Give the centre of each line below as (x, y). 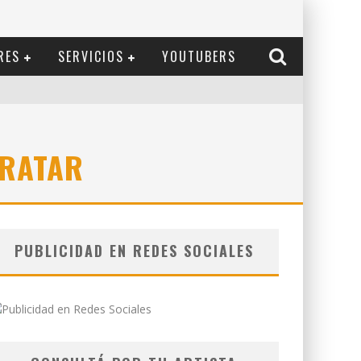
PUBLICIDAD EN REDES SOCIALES (134, 251)
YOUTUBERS (199, 56)
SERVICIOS (91, 56)
